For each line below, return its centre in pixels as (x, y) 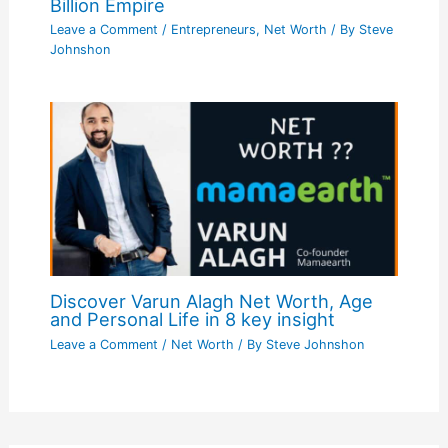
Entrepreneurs (213, 30)
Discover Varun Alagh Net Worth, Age (211, 301)
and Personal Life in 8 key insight (192, 319)
